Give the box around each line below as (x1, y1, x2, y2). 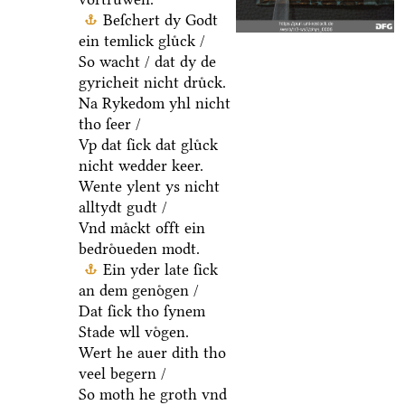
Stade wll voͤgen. (78, 322, 189, 341)
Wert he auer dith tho (78, 343, 226, 362)
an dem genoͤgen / (78, 280, 199, 299)
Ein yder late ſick (102, 259, 218, 278)
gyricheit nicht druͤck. (78, 72, 226, 91)
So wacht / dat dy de (78, 52, 216, 71)
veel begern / (78, 363, 166, 382)
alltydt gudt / (78, 197, 167, 216)
